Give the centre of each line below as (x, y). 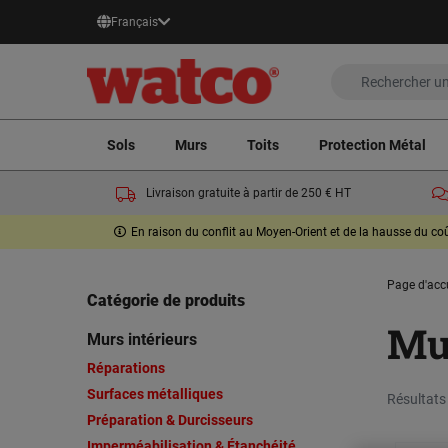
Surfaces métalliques (155, 394)
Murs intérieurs (142, 340)
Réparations (126, 368)
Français (134, 22)
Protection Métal (372, 144)
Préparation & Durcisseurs (170, 420)
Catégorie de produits (166, 301)
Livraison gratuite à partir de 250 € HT (248, 193)
